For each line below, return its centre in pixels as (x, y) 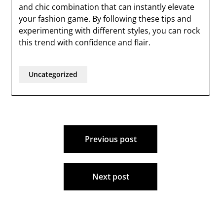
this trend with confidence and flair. (85, 42)
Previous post (110, 139)
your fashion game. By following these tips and (105, 19)
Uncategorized (53, 74)
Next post (110, 177)
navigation (41, 144)
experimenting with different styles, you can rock (110, 31)
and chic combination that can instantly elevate (107, 7)
